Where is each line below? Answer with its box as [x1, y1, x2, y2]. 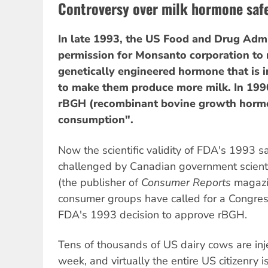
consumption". [58, 112, 133, 127]
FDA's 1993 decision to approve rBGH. [58, 207, 247, 222]
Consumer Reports [141, 175, 231, 190]
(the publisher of [58, 175, 141, 190]
